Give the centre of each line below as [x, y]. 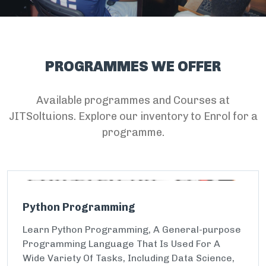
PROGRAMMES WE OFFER [133, 66]
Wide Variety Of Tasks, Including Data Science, [129, 258]
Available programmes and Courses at [133, 100]
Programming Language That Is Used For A [121, 244]
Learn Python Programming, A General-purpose [132, 229]
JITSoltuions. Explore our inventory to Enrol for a [133, 116]
